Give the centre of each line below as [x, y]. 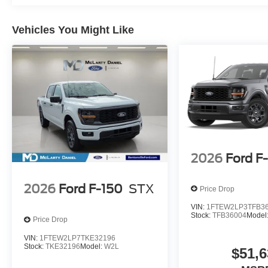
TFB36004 [230, 216]
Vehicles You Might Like [73, 30]
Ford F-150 [91, 189]
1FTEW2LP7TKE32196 [77, 238]
